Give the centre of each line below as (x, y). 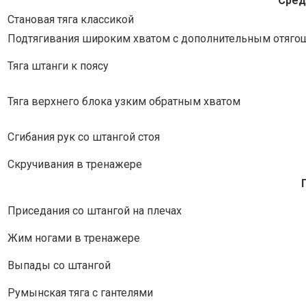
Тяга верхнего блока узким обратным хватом (124, 101)
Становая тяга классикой (71, 19)
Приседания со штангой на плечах (95, 210)
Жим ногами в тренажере (74, 238)
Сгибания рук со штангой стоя (84, 137)
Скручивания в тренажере (75, 164)
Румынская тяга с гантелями (80, 292)
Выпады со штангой (59, 265)
